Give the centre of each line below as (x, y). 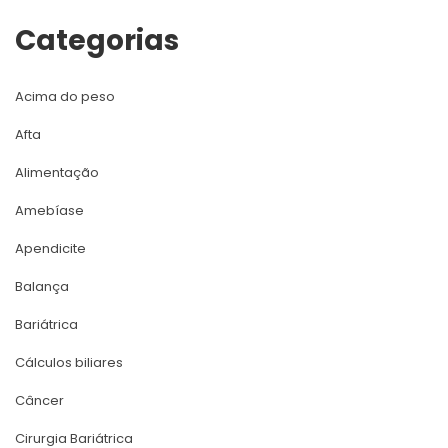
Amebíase (49, 210)
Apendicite (50, 248)
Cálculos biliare (69, 362)
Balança (42, 286)
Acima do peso (65, 96)
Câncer (39, 400)
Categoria (97, 40)
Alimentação (57, 172)
